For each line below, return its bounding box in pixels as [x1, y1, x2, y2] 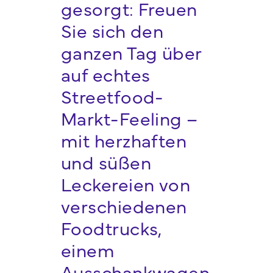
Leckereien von [60, 171, 191, 197]
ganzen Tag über [60, 39, 202, 65]
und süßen [60, 149, 152, 175]
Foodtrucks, [60, 214, 161, 241]
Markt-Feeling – [60, 105, 198, 131]
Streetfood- [60, 83, 164, 109]
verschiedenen [60, 193, 187, 219]
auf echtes [60, 61, 151, 87]
